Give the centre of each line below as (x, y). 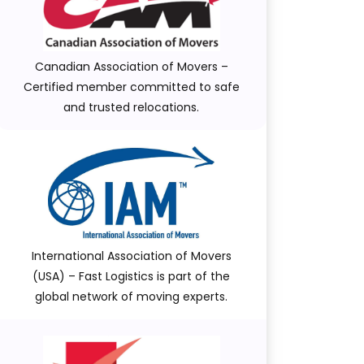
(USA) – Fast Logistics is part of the (132, 277)
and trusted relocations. (132, 108)
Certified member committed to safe (131, 87)
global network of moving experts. (132, 297)
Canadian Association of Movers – (131, 67)
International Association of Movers (131, 256)
